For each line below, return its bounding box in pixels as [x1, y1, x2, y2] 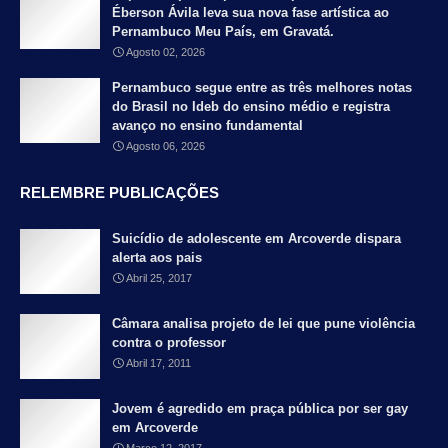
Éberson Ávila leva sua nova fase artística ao [112, 5, 389, 21]
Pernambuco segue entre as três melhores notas [112, 80, 412, 96]
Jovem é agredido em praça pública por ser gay [112, 401, 408, 417]
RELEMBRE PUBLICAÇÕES [20, 184, 219, 202]
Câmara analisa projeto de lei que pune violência [112, 316, 415, 332]
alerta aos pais [112, 250, 202, 266]
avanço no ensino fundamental [112, 118, 303, 134]
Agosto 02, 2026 [126, 46, 205, 59]
